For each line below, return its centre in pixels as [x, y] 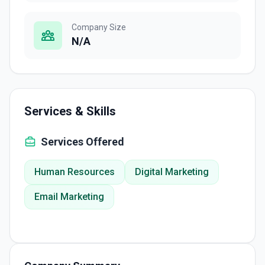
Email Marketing [69, 197]
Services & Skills [70, 111]
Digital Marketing [172, 172]
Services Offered [83, 142]
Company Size [99, 27]
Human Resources [75, 172]
